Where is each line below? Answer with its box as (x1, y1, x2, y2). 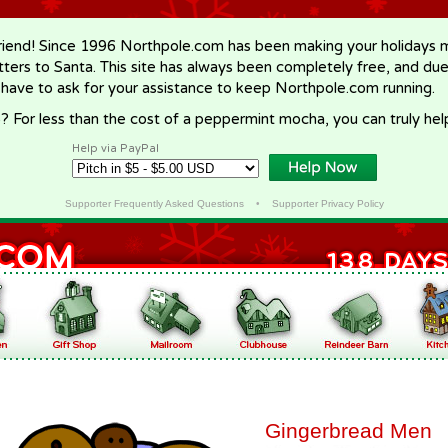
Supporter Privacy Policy (271, 198, 384, 209)
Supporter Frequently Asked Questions (64, 198, 244, 209)
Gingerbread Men (265, 419, 432, 442)
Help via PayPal (72, 142, 159, 155)
